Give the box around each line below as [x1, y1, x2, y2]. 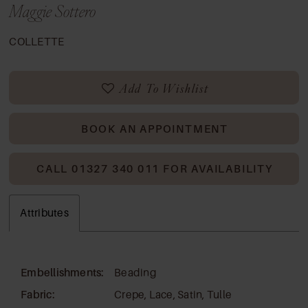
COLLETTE [9, 36, 65, 48]
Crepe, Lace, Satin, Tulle [114, 288, 232, 300]
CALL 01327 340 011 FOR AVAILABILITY [36, 163, 273, 175]
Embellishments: [21, 266, 104, 278]
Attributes [20, 207, 69, 219]
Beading [114, 266, 157, 278]
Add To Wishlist [119, 78, 209, 96]
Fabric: [21, 288, 55, 300]
